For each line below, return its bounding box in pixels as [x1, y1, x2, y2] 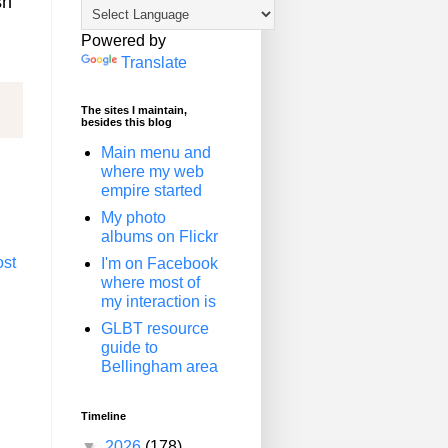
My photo [101, 209, 166, 226]
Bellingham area [101, 358, 218, 375]
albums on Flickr [101, 228, 218, 245]
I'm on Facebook [101, 255, 218, 272]
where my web [101, 163, 204, 180]
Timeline [81, 410, 126, 422]
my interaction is [101, 293, 216, 310]
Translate [121, 54, 187, 71]
